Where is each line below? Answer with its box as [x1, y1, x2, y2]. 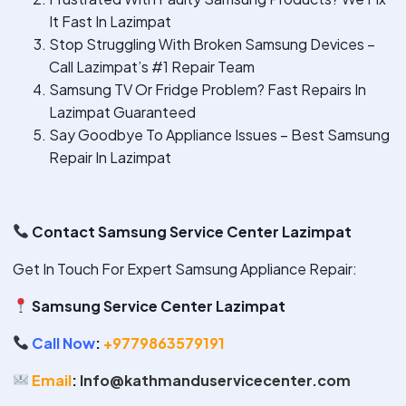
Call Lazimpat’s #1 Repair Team [49, 56, 255, 76]
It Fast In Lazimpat [49, 11, 171, 31]
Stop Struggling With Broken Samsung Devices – [49, 34, 375, 53]
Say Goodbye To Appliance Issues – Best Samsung [49, 124, 390, 144]
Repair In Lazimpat [49, 147, 171, 167]
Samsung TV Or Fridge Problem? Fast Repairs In [49, 79, 366, 99]
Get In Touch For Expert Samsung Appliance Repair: [13, 258, 357, 278]
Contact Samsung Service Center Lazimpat [29, 221, 353, 241]
